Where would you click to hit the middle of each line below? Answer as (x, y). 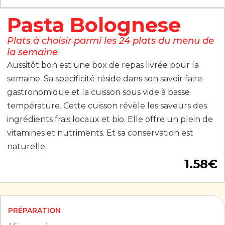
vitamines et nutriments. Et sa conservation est (100, 133)
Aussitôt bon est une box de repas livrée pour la (103, 65)
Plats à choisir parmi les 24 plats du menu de (110, 41)
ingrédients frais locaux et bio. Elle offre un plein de (110, 120)
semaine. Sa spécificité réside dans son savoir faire (104, 79)
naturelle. (27, 147)
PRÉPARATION (34, 210)
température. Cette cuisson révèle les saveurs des (107, 106)
